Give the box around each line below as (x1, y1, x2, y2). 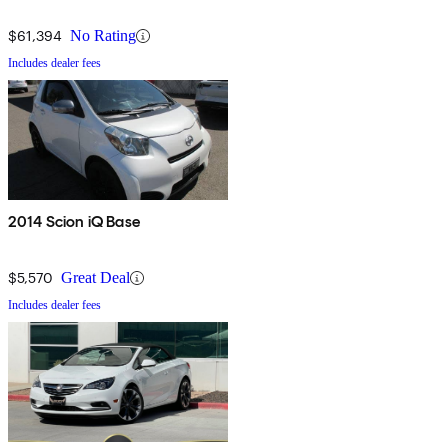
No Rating (70, 27, 136, 45)
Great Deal (61, 269, 130, 287)
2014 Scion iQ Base (8, 212, 140, 232)
